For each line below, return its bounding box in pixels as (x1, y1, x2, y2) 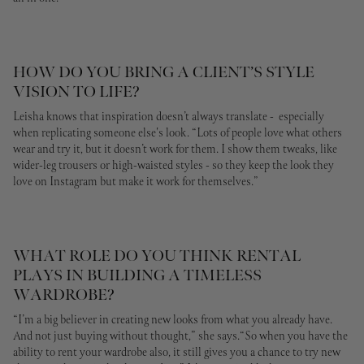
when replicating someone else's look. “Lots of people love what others (13, 125, 342, 142)
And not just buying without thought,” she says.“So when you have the (13, 328, 348, 345)
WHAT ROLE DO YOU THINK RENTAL (13, 245, 301, 266)
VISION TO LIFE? (13, 80, 140, 102)
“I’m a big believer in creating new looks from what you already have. (13, 312, 332, 329)
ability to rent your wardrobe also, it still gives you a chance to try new (13, 344, 340, 362)
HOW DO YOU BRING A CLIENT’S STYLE (13, 61, 314, 82)
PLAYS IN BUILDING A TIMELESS (13, 264, 262, 285)
